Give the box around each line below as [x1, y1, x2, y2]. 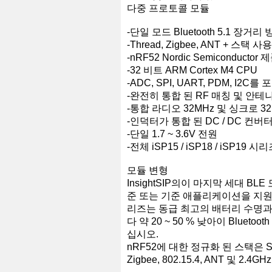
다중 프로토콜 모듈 [127, 3, 209, 13]
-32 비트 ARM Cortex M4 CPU [127, 65, 257, 75]
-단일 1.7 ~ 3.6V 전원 [127, 129, 217, 139]
